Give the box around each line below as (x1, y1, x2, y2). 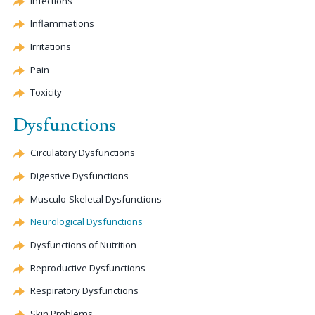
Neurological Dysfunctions (30, 215, 143, 229)
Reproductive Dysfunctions (30, 261, 146, 274)
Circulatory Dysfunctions (30, 146, 135, 160)
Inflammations (30, 17, 94, 30)
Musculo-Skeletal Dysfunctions (30, 192, 162, 205)
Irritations (30, 39, 71, 53)
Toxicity (30, 86, 62, 99)
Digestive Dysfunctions (30, 169, 129, 183)
